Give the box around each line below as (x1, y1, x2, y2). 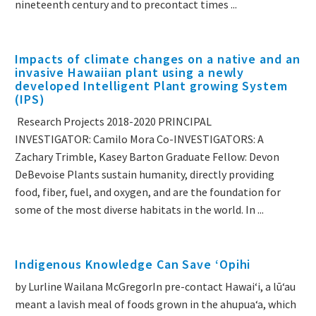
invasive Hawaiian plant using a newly (15, 64, 245, 81)
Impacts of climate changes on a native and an (15, 51, 300, 68)
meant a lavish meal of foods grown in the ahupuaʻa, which (15, 297, 296, 312)
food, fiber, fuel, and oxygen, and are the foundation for (15, 185, 281, 200)
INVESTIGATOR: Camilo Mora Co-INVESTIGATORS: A (15, 132, 264, 147)
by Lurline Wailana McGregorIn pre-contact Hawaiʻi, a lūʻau (15, 279, 296, 294)
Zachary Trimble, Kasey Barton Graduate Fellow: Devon (15, 150, 279, 164)
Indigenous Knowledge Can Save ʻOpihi (15, 256, 251, 273)
